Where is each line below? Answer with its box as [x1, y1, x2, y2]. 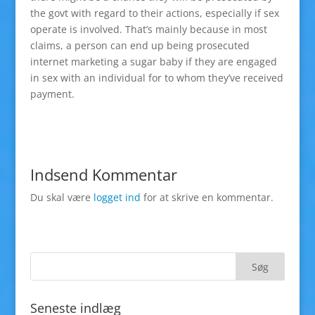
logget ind [93, 191, 141, 205]
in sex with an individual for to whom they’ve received [30, 71, 283, 85]
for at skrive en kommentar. [140, 191, 274, 205]
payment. [30, 87, 75, 101]
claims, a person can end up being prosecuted [30, 39, 250, 53]
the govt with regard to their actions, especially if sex [30, 6, 279, 20]
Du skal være [30, 191, 94, 205]
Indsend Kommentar [30, 164, 177, 186]
